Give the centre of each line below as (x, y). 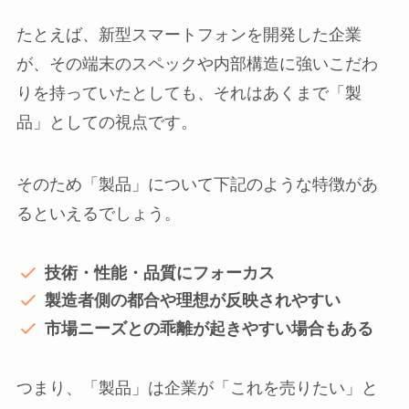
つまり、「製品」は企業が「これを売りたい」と (197, 388)
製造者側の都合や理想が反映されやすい (193, 301)
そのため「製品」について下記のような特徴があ (197, 185)
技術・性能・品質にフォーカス (160, 273)
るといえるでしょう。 (98, 214)
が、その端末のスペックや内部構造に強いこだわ (197, 64)
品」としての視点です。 (106, 123)
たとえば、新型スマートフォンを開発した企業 (189, 35)
